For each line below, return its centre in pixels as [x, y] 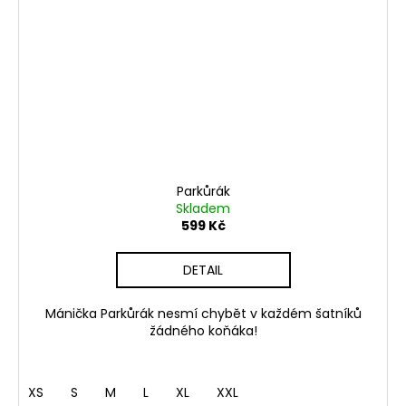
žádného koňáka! [203, 330]
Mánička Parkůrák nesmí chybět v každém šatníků [203, 313]
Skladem [203, 208]
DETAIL [203, 270]
